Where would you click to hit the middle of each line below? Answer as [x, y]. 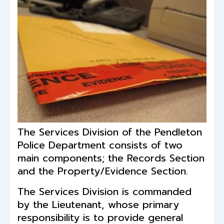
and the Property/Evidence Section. [103, 171]
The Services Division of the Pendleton [110, 132]
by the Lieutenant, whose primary [98, 205]
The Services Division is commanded [104, 192]
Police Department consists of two [100, 145]
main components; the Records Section [111, 158]
